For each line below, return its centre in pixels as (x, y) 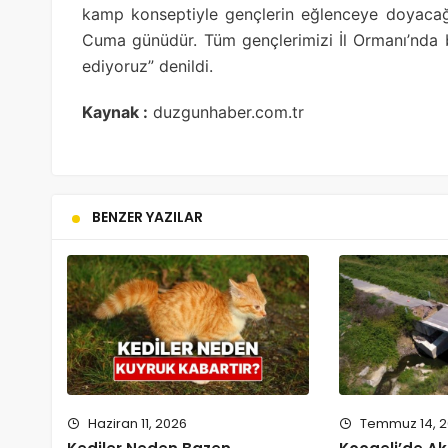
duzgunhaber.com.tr (226, 111)
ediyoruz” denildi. (147, 65)
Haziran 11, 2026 (136, 424)
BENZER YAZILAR (147, 216)
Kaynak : (115, 111)
